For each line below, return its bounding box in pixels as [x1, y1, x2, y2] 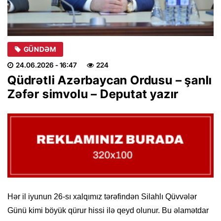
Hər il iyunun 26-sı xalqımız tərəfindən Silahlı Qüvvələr [7, 192, 197, 201]
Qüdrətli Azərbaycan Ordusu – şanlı [7, 73, 213, 87]
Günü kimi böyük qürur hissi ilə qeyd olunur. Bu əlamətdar [7, 206, 209, 215]
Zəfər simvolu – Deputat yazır [7, 86, 179, 101]
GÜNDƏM [23, 44, 56, 53]
